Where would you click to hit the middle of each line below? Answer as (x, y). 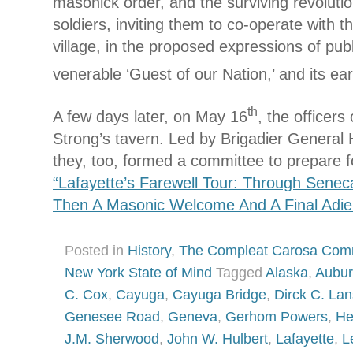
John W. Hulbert (217, 338)
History (149, 250)
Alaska (287, 272)
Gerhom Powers (277, 316)
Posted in (96, 250)
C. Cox (86, 294)
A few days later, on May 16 (150, 116)
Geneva (193, 316)
